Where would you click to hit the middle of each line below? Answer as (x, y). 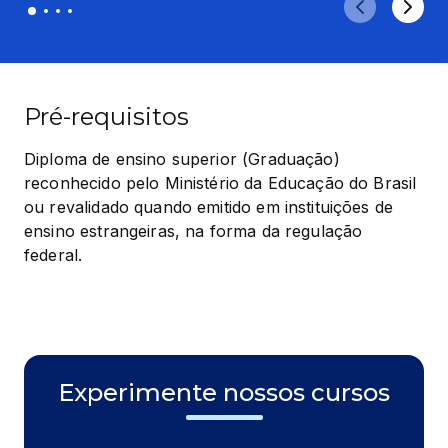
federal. (53, 254)
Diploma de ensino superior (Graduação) (182, 158)
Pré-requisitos (106, 116)
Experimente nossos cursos (224, 392)
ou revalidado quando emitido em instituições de (209, 206)
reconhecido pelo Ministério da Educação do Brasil (220, 182)
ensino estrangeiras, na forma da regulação (193, 230)
